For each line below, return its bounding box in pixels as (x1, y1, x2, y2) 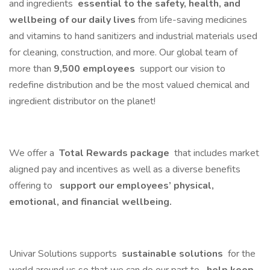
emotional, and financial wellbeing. (9, 195, 172, 209)
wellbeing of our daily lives (9, 13, 138, 27)
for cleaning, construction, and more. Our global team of (9, 46, 237, 59)
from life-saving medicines (138, 13, 247, 27)
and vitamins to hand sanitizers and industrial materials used (9, 30, 257, 43)
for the (225, 247, 256, 260)
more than (9, 62, 54, 75)
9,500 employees (54, 62, 137, 75)
